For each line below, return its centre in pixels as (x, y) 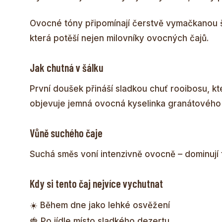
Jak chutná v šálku (67, 67)
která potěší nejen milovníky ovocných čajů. (119, 38)
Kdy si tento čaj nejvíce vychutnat (96, 183)
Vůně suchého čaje (66, 133)
